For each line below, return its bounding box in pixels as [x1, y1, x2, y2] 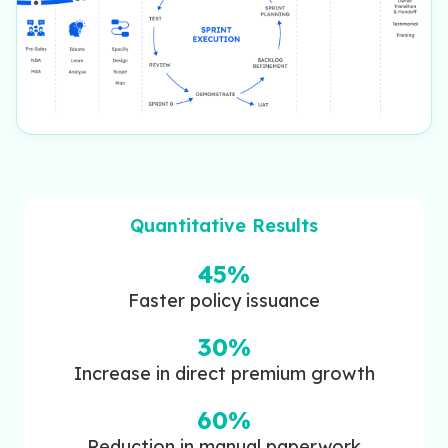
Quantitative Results [130, 214, 318, 238]
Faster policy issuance [128, 289, 320, 313]
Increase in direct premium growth [73, 362, 375, 386]
